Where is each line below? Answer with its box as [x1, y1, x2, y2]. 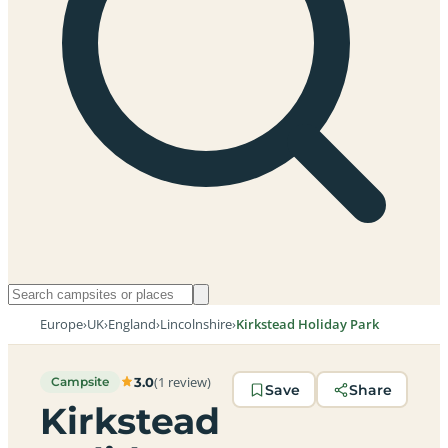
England [108, 316, 156, 333]
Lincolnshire [160, 316, 232, 333]
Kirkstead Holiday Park [236, 316, 379, 333]
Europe [40, 316, 83, 333]
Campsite [51, 375, 109, 389]
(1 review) [154, 373, 211, 391]
